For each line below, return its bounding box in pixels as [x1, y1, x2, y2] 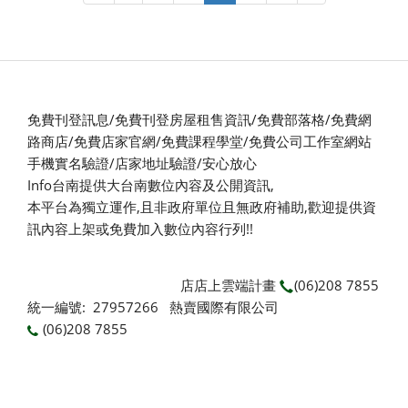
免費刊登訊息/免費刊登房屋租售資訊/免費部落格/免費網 [27, 110, 372, 129]
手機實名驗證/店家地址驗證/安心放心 [27, 154, 257, 173]
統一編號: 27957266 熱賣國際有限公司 [27, 298, 282, 317]
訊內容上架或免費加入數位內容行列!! [27, 219, 253, 239]
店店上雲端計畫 [180, 276, 276, 295]
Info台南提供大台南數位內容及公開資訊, [27, 176, 274, 195]
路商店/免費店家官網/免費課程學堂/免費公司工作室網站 [27, 132, 372, 151]
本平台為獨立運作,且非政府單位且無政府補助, [27, 198, 308, 217]
